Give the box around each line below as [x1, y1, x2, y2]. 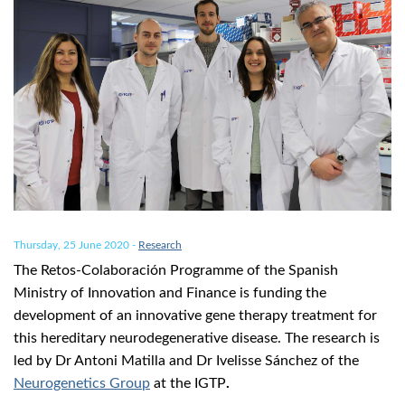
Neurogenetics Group [14, 375, 150, 391]
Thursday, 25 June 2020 [14, 239, 129, 250]
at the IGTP [150, 375, 226, 391]
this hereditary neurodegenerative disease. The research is [14, 330, 380, 345]
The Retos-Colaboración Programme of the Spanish [14, 262, 338, 278]
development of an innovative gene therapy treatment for [14, 307, 377, 323]
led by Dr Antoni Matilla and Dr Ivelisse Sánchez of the [14, 353, 359, 368]
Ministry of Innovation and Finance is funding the [14, 285, 326, 300]
